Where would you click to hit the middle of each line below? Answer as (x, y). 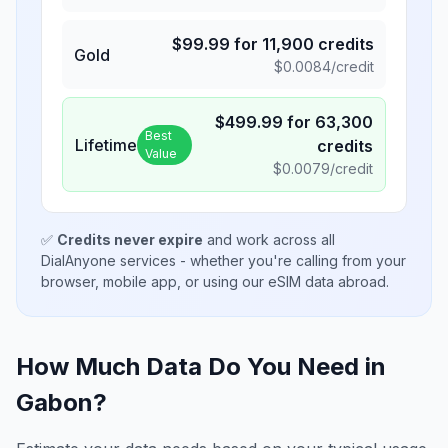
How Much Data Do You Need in (201, 366)
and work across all (269, 239)
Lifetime (106, 144)
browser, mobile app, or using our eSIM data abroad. (215, 281)
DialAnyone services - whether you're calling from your (223, 260)
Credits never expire (130, 239)
